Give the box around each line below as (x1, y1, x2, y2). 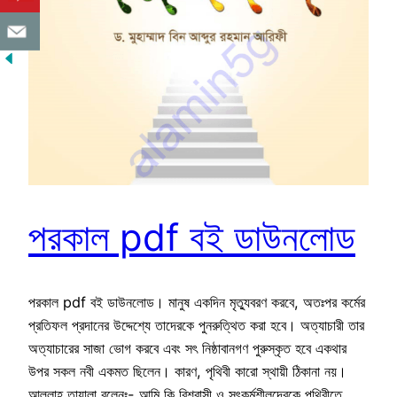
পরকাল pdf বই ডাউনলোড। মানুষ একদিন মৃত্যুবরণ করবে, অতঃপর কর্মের (28, 293, 365, 312)
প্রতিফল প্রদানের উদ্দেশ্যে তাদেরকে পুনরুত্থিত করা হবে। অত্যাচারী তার (28, 316, 364, 335)
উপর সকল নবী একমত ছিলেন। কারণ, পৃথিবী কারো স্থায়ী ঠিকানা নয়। (28, 362, 346, 381)
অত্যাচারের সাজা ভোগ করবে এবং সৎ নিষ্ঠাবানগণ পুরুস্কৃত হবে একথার (28, 339, 346, 358)
